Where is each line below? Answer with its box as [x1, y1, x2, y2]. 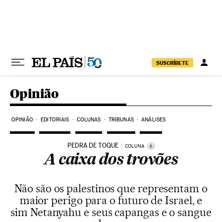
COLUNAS [76, 116, 101, 123]
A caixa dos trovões [44, 153, 178, 168]
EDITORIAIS [41, 116, 69, 123]
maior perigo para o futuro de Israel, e [19, 194, 203, 207]
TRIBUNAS [108, 116, 134, 123]
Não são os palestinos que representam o [14, 182, 208, 195]
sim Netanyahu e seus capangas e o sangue [10, 206, 212, 219]
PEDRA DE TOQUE [67, 142, 118, 149]
